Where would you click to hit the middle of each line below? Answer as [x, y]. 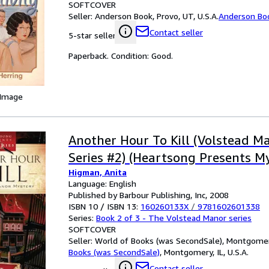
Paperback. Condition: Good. [121, 56]
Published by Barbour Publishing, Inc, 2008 [149, 195]
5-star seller [92, 35]
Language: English [102, 183]
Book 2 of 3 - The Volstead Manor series [174, 218]
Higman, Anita [98, 172]
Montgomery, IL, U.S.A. [206, 252]
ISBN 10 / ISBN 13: [104, 206]
